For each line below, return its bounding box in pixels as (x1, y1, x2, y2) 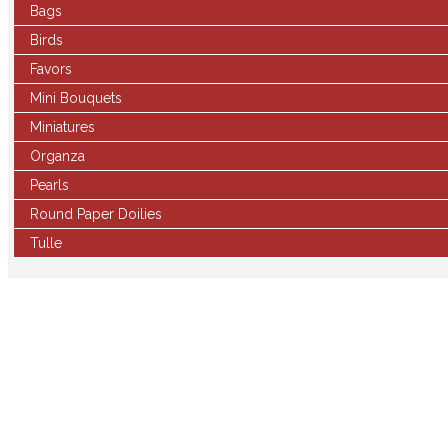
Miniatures (30, 119, 95, 135)
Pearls (30, 177, 69, 193)
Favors (30, 61, 72, 77)
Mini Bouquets (30, 90, 122, 106)
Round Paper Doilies (30, 206, 162, 222)
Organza (30, 148, 85, 164)
